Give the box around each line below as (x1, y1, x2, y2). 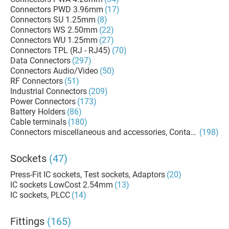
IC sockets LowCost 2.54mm (10, 180, 113, 190)
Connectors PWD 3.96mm (10, 5, 103, 14)
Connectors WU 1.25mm (10, 35, 98, 45)
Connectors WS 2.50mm (10, 25, 98, 35)
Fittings (10, 215, 44, 227)
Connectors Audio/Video (10, 66, 98, 76)
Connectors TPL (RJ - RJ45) (10, 45, 110, 55)
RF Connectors (10, 76, 63, 86)
